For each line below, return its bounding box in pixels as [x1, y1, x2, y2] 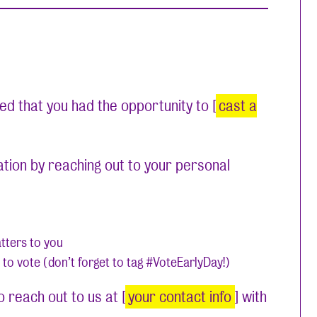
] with [234, 288, 267, 306]
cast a [218, 97, 257, 115]
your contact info [128, 288, 232, 306]
